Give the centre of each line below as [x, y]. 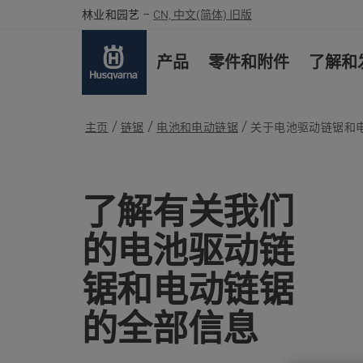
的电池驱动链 [188, 250]
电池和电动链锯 [198, 127]
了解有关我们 [188, 211]
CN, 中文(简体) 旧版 [203, 15]
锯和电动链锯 [188, 289]
